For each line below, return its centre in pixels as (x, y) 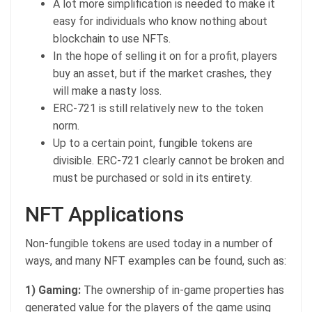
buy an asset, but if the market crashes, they (162, 73)
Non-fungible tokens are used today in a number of (149, 243)
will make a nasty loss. (107, 91)
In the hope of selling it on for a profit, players (165, 56)
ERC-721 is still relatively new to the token (158, 108)
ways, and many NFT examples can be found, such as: (156, 260)
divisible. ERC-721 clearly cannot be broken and (169, 160)
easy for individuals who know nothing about (160, 21)
